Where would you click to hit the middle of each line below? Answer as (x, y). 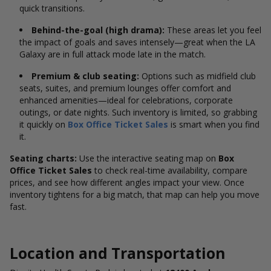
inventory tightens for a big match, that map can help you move (135, 194)
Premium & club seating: (85, 76)
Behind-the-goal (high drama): (98, 30)
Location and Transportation (118, 253)
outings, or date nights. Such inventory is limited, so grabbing (138, 112)
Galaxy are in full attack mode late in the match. (114, 54)
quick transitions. (53, 8)
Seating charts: (43, 158)
